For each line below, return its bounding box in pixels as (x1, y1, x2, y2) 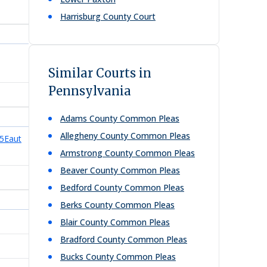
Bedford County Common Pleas (60, 182, 184, 193)
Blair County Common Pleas (60, 216, 170, 228)
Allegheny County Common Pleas (60, 130, 190, 141)
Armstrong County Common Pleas (60, 147, 195, 159)
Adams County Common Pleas (60, 113, 179, 124)
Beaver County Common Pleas (60, 164, 180, 176)
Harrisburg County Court (60, 11, 156, 22)
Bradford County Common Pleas (60, 234, 187, 245)
